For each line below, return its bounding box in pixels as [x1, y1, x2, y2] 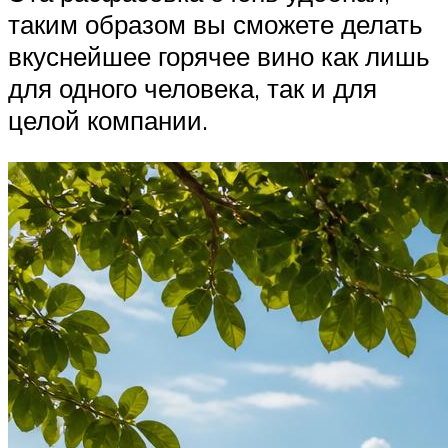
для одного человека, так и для [8, 72, 377, 105]
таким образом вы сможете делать [8, 8, 423, 41]
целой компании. [8, 104, 208, 137]
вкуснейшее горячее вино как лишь [8, 40, 430, 73]
